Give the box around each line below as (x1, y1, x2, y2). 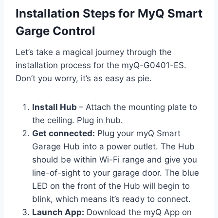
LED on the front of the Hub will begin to (32, 181, 190, 191)
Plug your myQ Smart (95, 128, 181, 138)
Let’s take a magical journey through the (16, 47, 172, 57)
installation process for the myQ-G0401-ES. (16, 60, 186, 70)
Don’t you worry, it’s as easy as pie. (16, 73, 152, 83)
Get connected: (32, 128, 95, 138)
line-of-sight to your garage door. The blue (32, 167, 199, 178)
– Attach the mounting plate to (79, 102, 197, 112)
